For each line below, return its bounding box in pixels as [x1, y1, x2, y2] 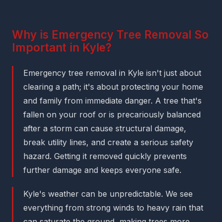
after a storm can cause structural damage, [23, 123, 186, 134]
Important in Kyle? [12, 41, 111, 55]
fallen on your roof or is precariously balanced [23, 110, 201, 120]
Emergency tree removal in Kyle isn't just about [23, 68, 201, 78]
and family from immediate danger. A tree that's [23, 96, 202, 106]
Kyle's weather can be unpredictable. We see [23, 189, 193, 199]
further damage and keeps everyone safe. [23, 165, 181, 175]
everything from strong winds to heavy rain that [23, 203, 203, 213]
